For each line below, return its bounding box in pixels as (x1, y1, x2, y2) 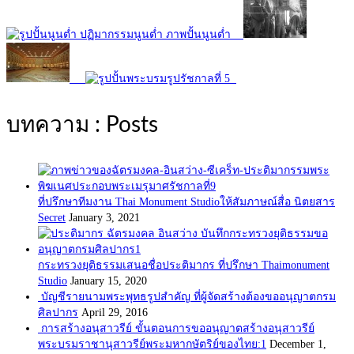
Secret (38, 211, 66, 224)
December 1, (269, 337, 326, 350)
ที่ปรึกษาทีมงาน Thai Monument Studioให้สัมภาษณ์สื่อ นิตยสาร (38, 195, 335, 208)
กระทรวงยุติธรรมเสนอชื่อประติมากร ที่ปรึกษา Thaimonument (38, 258, 330, 271)
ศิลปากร (38, 306, 78, 318)
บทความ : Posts (6, 113, 158, 136)
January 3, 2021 (69, 211, 140, 224)
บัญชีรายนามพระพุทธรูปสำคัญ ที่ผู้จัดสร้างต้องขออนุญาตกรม (41, 290, 336, 303)
